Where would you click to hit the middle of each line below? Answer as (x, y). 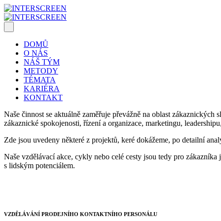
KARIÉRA (42, 89)
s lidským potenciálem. (39, 166)
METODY (41, 71)
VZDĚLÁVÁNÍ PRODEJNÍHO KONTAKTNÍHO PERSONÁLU (81, 214)
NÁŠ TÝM (42, 62)
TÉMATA (40, 80)
